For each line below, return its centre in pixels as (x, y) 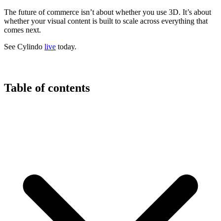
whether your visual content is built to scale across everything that (106, 21)
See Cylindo (24, 46)
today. (66, 46)
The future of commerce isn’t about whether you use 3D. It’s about (108, 12)
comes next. (22, 30)
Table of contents (47, 88)
